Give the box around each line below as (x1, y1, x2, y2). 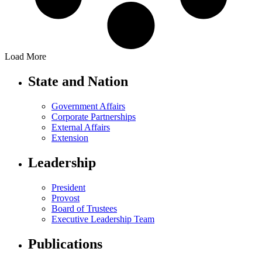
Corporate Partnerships (51, 112, 136, 122)
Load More (5, 51, 46, 62)
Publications (28, 236, 102, 251)
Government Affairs (51, 101, 125, 112)
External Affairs (51, 122, 110, 133)
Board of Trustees (51, 203, 117, 213)
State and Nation (28, 74, 128, 89)
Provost (51, 192, 80, 203)
